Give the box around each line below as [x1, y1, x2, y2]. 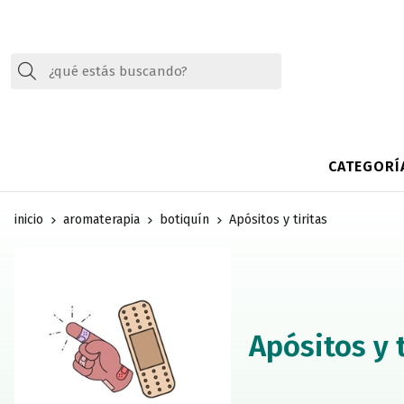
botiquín [160, 212, 209, 228]
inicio [14, 212, 43, 228]
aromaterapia [63, 212, 140, 228]
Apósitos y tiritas [229, 212, 327, 228]
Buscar [35, 60, 91, 82]
